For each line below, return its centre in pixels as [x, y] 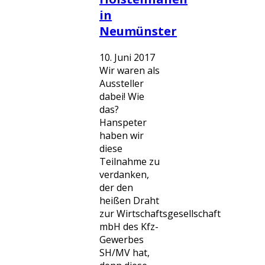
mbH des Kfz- [129, 227]
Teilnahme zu [130, 161]
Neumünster [138, 31]
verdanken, [124, 174]
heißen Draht [129, 201]
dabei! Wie [122, 96]
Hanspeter [123, 122]
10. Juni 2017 [127, 57]
